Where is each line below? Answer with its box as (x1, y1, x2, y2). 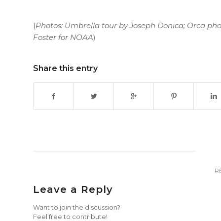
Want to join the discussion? (33, 204, 120, 212)
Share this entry (33, 64, 98, 74)
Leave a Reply (33, 184, 113, 196)
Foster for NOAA (33, 32, 93, 42)
